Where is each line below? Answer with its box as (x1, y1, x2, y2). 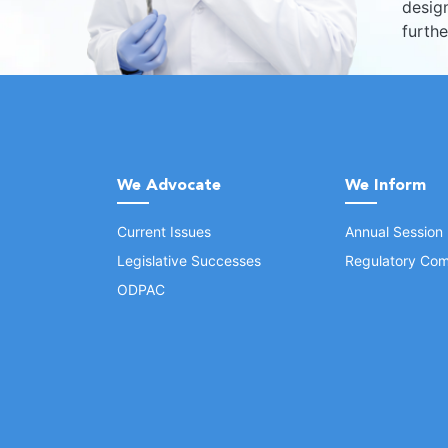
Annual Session (345, 223, 443, 240)
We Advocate (117, 175, 221, 194)
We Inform (345, 175, 426, 194)
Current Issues (117, 223, 211, 240)
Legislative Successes (117, 252, 261, 269)
